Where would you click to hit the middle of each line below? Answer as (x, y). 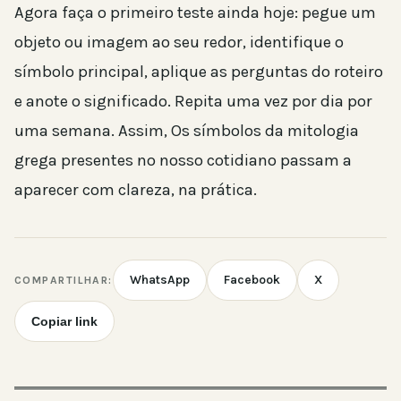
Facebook (252, 280)
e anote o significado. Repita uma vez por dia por (193, 102)
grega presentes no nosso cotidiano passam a (183, 161)
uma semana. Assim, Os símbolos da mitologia (187, 131)
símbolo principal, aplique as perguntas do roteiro (199, 72)
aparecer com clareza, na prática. (136, 190)
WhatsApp (159, 280)
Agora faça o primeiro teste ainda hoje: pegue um (195, 13)
